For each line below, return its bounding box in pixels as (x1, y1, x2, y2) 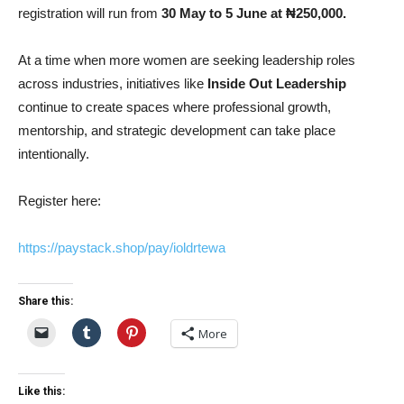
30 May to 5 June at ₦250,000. (161, 5, 346, 22)
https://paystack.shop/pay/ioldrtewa (18, 240, 225, 256)
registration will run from (18, 5, 161, 22)
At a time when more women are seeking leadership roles (18, 52, 355, 69)
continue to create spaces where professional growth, (18, 99, 331, 115)
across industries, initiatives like (18, 76, 207, 92)
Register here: (18, 193, 101, 209)
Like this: (18, 385, 65, 399)
